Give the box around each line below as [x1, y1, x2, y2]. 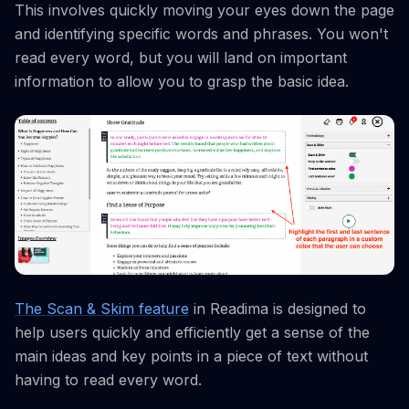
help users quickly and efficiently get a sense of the [15, 323, 370, 342]
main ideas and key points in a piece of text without [15, 347, 368, 366]
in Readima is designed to [189, 299, 366, 319]
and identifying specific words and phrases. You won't [15, 24, 388, 43]
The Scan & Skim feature [15, 299, 189, 319]
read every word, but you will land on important [15, 47, 347, 67]
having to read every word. [15, 371, 202, 390]
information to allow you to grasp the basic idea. [15, 71, 349, 90]
